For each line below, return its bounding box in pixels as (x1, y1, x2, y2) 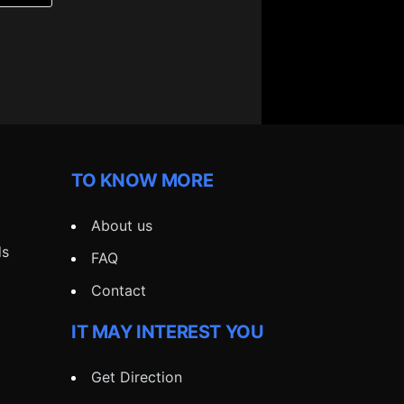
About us (91, 216, 152, 234)
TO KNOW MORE (71, 170, 214, 191)
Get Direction (91, 368, 182, 386)
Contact (91, 281, 146, 299)
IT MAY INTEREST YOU (71, 321, 264, 343)
